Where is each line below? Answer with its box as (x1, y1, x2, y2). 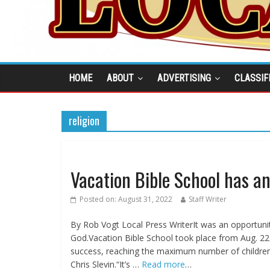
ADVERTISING (157, 72, 211, 84)
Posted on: (78, 194, 118, 205)
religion (69, 113, 99, 129)
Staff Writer (189, 194, 227, 205)
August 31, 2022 (118, 194, 172, 205)
